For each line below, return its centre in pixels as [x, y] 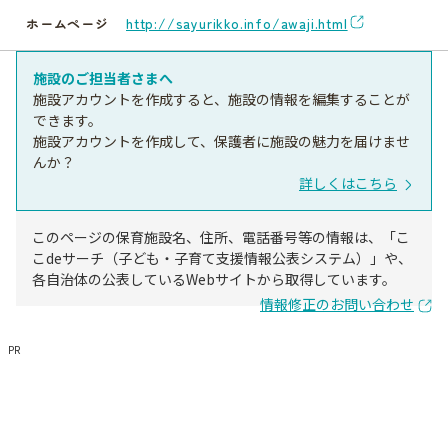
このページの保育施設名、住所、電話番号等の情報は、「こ [221, 237]
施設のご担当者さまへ [103, 78]
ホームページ [67, 23]
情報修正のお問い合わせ [337, 304]
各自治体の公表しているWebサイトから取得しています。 [214, 279]
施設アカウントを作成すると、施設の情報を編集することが [221, 99]
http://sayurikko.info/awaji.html [237, 23]
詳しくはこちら [348, 183]
